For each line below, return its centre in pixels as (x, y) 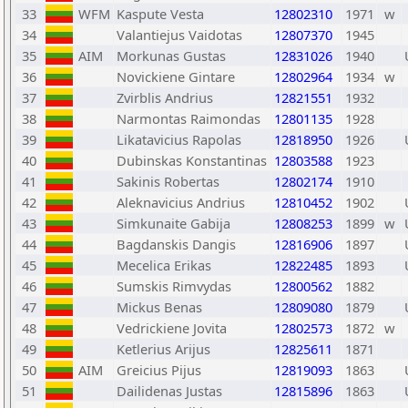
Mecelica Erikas (164, 265)
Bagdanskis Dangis (176, 244)
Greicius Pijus (159, 370)
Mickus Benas (159, 307)
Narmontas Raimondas (189, 118)
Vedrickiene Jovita (172, 328)
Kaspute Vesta (160, 14)
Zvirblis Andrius (165, 97)
